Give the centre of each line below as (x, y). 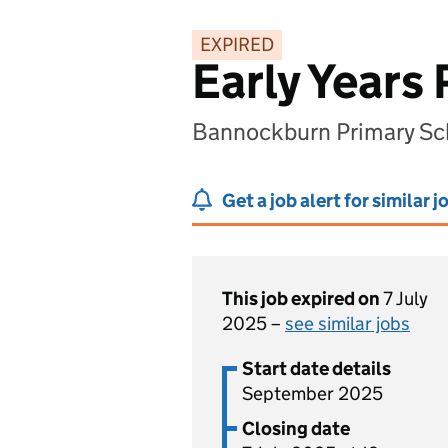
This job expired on (302, 298)
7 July (405, 298)
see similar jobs (347, 323)
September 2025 (312, 393)
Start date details (316, 368)
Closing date (296, 428)
